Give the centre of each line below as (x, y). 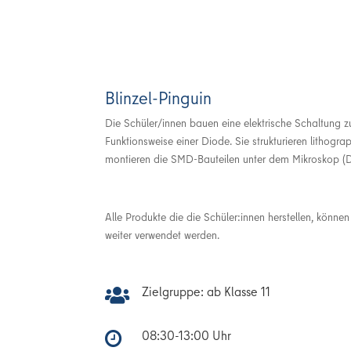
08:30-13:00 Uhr (187, 335)
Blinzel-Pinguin (159, 98)
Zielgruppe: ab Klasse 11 (206, 292)
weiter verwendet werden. (163, 235)
